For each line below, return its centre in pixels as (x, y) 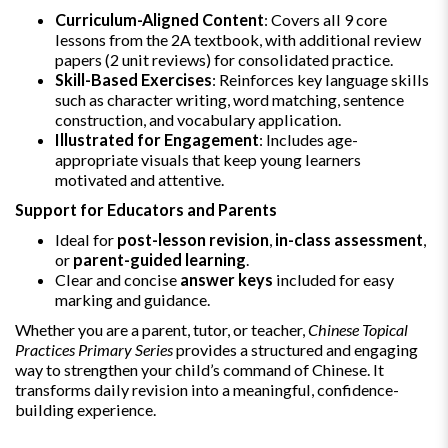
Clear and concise (117, 279)
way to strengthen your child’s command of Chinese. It (199, 369)
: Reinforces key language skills (320, 79)
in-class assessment (349, 239)
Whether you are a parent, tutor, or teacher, (161, 329)
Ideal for (86, 239)
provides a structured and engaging (295, 349)
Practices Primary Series (94, 349)
